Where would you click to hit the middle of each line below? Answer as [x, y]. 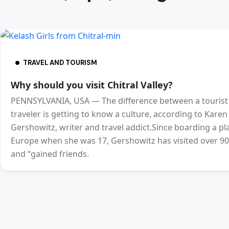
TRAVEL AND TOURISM [60, 63]
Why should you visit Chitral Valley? [92, 85]
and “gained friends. [50, 154]
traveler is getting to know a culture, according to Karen [119, 114]
